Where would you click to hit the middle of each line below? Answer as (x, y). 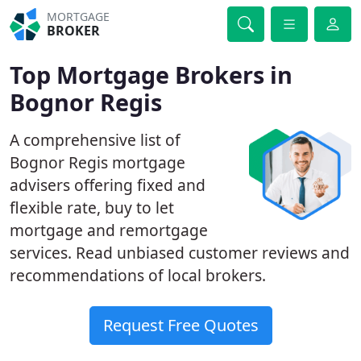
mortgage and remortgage (109, 230)
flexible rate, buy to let (92, 207)
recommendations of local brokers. (138, 275)
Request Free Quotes (180, 325)
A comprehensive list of (95, 140)
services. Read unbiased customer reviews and (180, 253)
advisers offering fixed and (108, 185)
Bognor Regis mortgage (98, 162)
